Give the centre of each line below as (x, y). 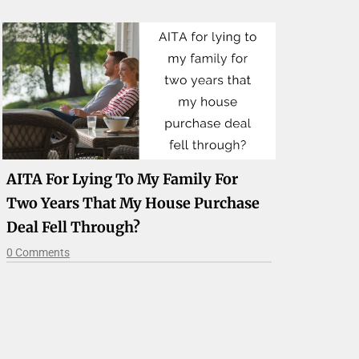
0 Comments (38, 252)
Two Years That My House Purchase (133, 203)
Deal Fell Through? (74, 227)
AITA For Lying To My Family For (123, 179)
